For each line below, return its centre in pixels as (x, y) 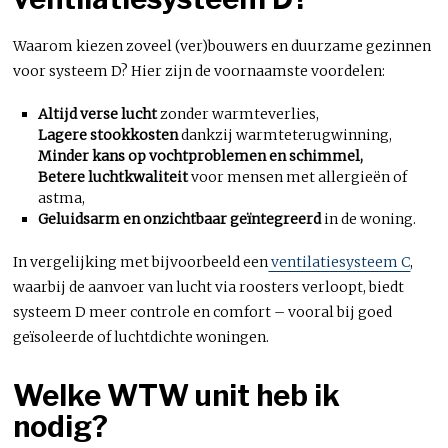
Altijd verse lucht (97, 113)
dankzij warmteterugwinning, (284, 134)
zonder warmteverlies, (237, 113)
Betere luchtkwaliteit (112, 176)
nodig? (61, 426)
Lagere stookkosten (107, 134)
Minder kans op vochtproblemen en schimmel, (200, 155)
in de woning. (368, 218)
